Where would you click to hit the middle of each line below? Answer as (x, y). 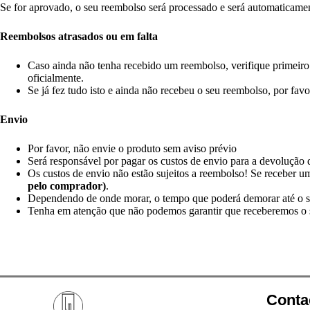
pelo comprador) (67, 186)
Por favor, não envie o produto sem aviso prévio (132, 148)
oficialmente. (56, 78)
